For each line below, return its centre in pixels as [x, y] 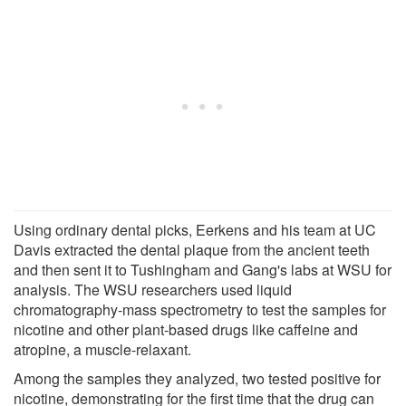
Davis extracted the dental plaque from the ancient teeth [192, 249]
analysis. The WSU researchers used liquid [153, 289]
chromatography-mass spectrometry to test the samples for [200, 309]
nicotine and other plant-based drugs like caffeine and [186, 329]
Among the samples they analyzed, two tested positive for [197, 378]
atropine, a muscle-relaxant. [102, 349]
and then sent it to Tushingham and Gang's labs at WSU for [203, 269]
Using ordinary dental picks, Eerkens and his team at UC [195, 229]
